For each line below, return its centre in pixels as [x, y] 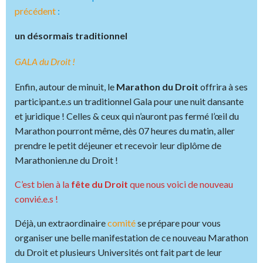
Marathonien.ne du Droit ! [66, 160]
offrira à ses [223, 87]
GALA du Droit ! [45, 62]
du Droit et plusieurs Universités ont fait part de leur [118, 252]
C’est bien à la [43, 184]
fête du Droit [100, 184]
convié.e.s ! [36, 199]
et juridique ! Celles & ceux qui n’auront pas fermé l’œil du [127, 116]
